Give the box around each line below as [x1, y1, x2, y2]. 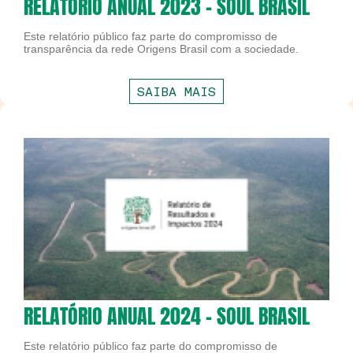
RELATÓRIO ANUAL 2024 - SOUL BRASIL [24, 300, 310, 333]
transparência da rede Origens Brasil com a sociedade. [24, 43, 299, 56]
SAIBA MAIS [137, 84, 216, 100]
